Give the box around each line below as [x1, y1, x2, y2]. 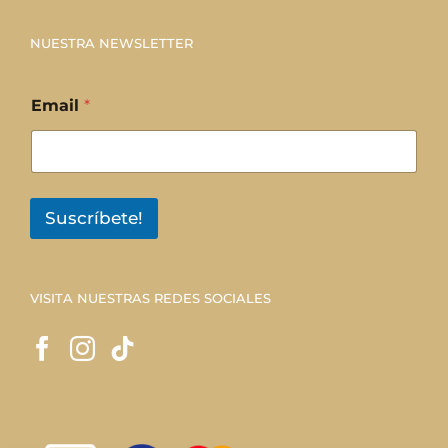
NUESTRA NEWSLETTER [30, 35, 193, 52]
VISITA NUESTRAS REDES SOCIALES [30, 290, 271, 307]
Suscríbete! [45, 208, 143, 229]
